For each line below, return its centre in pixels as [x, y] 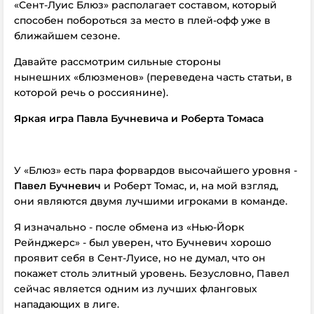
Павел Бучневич [57, 186]
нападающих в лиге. [67, 304]
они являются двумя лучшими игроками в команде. [151, 201]
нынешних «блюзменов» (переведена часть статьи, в [153, 77]
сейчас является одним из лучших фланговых [136, 289]
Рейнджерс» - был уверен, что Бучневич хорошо [143, 243]
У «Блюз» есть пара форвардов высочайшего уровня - [156, 170]
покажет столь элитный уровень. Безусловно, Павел [152, 273]
